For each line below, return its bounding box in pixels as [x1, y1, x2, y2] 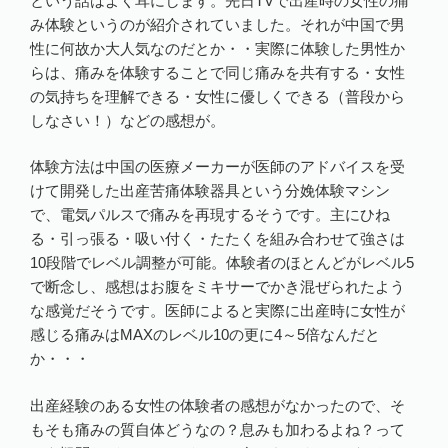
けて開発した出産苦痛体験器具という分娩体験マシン [30, 182, 390, 200]
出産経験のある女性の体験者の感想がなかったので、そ [30, 396, 405, 414]
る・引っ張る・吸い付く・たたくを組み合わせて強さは [30, 230, 405, 248]
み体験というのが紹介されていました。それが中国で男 [30, 15, 405, 33]
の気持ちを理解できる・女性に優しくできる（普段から [30, 87, 405, 105]
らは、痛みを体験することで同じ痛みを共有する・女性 [30, 63, 405, 81]
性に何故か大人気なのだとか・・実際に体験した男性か [30, 39, 405, 57]
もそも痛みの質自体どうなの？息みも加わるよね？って [30, 420, 405, 438]
